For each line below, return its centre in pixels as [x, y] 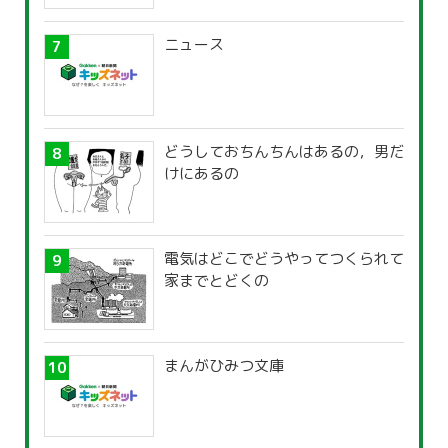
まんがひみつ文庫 [224, 366]
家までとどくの [216, 281]
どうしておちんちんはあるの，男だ [284, 152]
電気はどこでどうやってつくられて [284, 259]
